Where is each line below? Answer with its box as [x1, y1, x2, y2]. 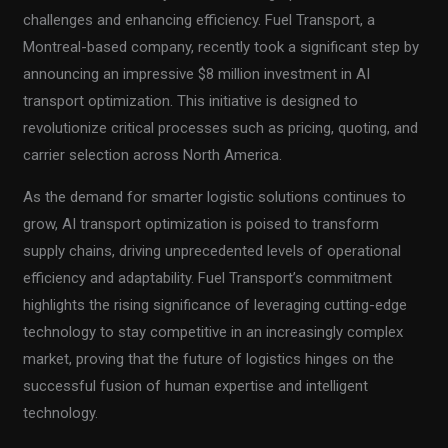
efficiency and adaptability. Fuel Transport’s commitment [23, 269, 393, 288]
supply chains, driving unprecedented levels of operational [23, 242, 402, 261]
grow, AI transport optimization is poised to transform [23, 215, 380, 234]
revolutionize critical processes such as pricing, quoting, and [23, 119, 419, 138]
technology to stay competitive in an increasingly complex [23, 323, 404, 342]
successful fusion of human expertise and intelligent [23, 377, 369, 396]
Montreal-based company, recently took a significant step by [23, 38, 420, 57]
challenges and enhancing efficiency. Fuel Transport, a [23, 11, 376, 30]
